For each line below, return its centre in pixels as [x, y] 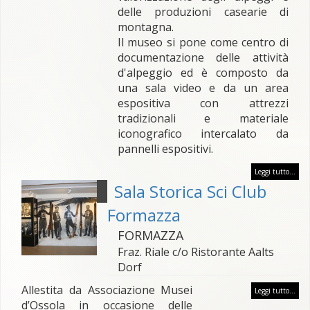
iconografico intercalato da [203, 134]
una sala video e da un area [203, 88]
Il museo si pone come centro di [203, 42]
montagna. [145, 27]
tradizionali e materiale [203, 118]
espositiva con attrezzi [203, 103]
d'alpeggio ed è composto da [203, 73]
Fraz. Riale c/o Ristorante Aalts [195, 252]
